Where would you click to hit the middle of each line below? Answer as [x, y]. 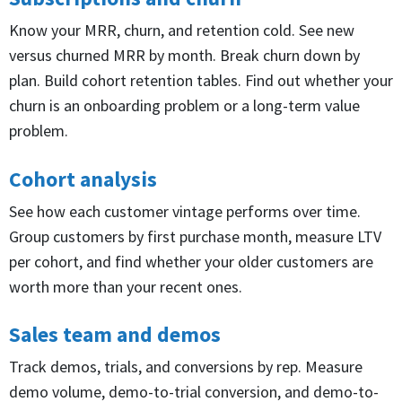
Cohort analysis [83, 179]
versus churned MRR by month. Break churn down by [184, 55]
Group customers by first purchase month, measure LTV [195, 236]
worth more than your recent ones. [126, 286]
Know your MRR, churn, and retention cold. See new [182, 30]
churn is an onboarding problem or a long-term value [184, 105]
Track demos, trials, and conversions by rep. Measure [186, 367]
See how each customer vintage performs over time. [185, 211]
